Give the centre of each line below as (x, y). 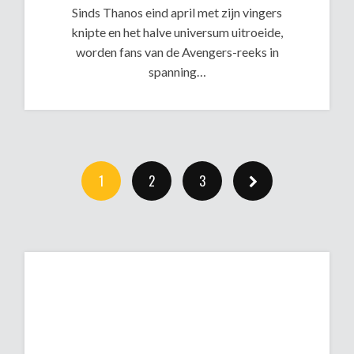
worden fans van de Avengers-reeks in (177, 52)
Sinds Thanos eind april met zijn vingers (177, 13)
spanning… (177, 72)
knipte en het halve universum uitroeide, (177, 32)
